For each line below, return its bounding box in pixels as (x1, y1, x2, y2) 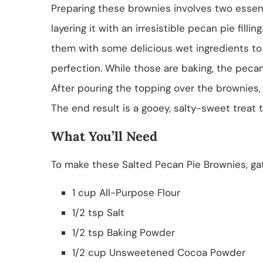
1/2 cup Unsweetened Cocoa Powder (72, 245, 245, 259)
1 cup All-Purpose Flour (72, 186, 180, 199)
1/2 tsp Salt (72, 205, 124, 219)
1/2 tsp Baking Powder (72, 225, 175, 239)
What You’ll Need (51, 127, 157, 144)
